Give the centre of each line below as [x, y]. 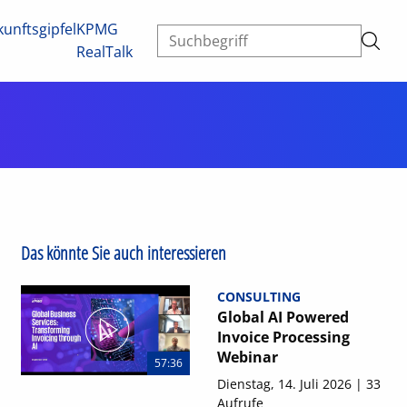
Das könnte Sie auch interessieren [124, 253]
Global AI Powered [283, 317]
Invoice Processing [283, 337]
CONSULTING [258, 297]
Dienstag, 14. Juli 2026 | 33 [298, 384]
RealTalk [104, 52]
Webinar [247, 357]
